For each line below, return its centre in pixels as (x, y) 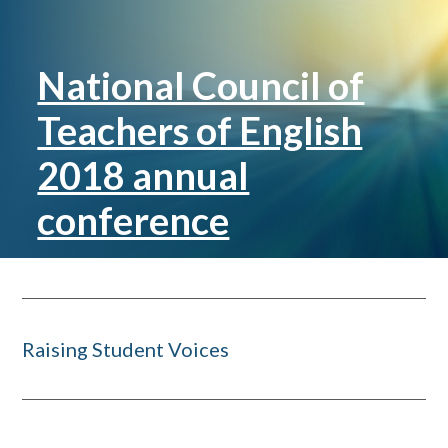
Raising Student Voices (126, 349)
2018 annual (143, 175)
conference (133, 220)
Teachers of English (200, 130)
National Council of (201, 85)
